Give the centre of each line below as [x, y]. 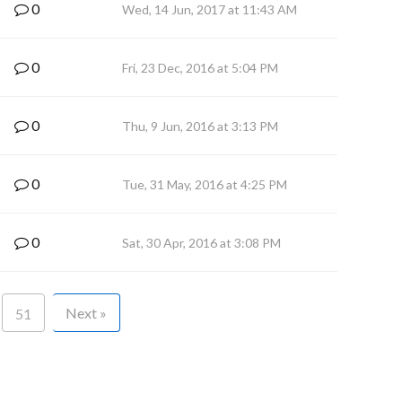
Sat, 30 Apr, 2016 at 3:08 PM [201, 243]
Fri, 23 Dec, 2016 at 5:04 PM [200, 68]
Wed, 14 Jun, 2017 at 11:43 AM [210, 9]
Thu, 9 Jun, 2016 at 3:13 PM [200, 126]
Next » [86, 313]
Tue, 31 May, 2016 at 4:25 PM [205, 184]
